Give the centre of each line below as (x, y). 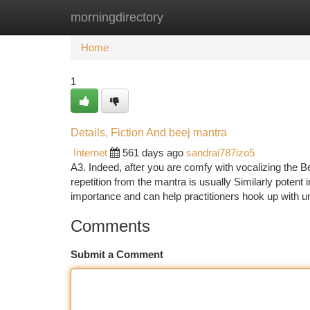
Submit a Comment (117, 254)
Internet (90, 153)
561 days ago (153, 153)
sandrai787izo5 (220, 153)
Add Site (258, 17)
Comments (110, 226)
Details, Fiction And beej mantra (149, 133)
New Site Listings (179, 17)
